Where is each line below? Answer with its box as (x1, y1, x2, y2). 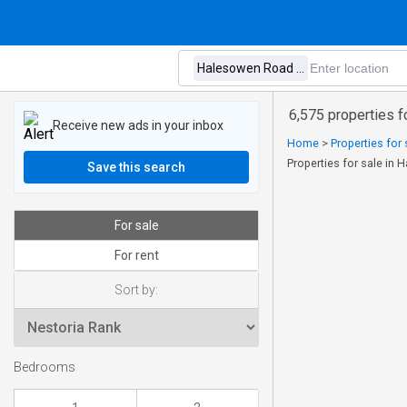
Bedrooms (14, 360, 75, 376)
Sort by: (114, 283, 158, 297)
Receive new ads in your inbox (53, 117, 223, 133)
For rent (114, 248, 159, 263)
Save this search (87, 160, 185, 174)
